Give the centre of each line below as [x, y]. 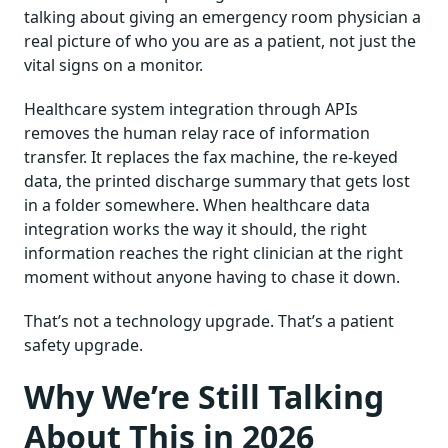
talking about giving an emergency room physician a [222, 16]
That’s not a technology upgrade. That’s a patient [209, 320]
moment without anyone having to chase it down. [212, 276]
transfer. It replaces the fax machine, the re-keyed [211, 156]
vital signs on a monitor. [113, 64]
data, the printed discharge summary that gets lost [217, 180]
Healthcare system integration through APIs [191, 108]
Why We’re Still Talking [204, 396]
